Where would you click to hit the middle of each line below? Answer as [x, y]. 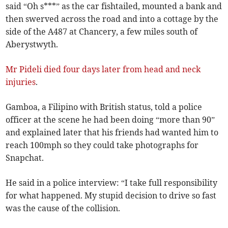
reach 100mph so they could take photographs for [102, 145]
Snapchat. [25, 158]
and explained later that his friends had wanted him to [112, 133]
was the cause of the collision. [63, 208]
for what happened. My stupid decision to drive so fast [111, 196]
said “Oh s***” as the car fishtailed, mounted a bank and [114, 6]
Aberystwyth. [32, 45]
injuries [21, 82]
